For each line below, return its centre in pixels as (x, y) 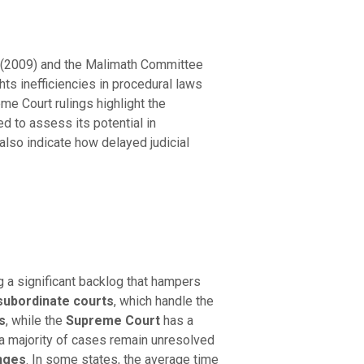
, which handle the (163, 301)
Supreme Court (113, 320)
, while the (35, 320)
